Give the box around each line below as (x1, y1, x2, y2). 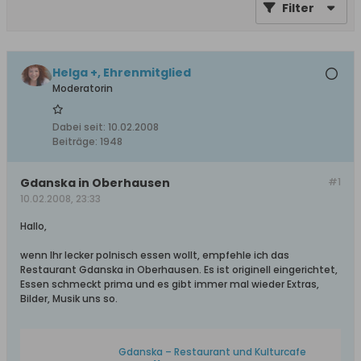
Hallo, (20, 219, 47, 233)
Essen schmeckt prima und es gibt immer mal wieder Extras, (20, 277, 319, 291)
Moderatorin (52, 81, 113, 95)
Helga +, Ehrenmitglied (52, 64, 191, 81)
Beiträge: (52, 135, 98, 148)
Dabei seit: (52, 120, 106, 134)
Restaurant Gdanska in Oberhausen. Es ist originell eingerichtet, (20, 263, 338, 276)
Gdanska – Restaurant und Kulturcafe (118, 345, 306, 359)
